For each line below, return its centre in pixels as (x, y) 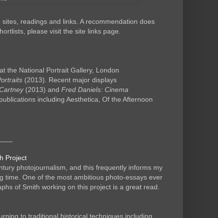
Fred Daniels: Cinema (95, 90)
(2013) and (42, 90)
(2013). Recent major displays (70, 80)
